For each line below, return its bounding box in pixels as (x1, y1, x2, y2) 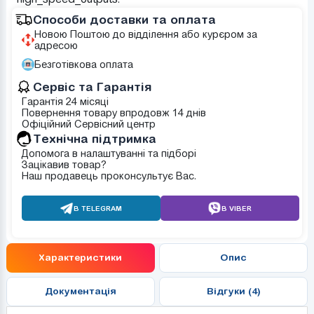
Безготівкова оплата (34, 58, 133, 70)
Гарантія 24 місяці (21, 95, 109, 107)
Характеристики (39, 252, 123, 264)
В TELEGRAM (74, 203, 123, 212)
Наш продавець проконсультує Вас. (21, 170, 196, 182)
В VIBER (221, 203, 252, 212)
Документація (44, 285, 116, 297)
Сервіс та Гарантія (32, 79, 152, 94)
